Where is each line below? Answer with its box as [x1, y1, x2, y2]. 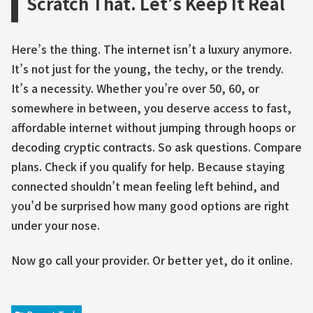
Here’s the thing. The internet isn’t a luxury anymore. [11, 40, 292, 57]
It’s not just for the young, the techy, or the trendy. [11, 59, 284, 77]
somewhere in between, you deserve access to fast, [11, 99, 291, 116]
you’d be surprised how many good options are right [11, 196, 289, 214]
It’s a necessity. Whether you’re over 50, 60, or [11, 79, 259, 96]
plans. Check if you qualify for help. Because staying [11, 157, 285, 175]
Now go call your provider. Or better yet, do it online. [11, 252, 293, 269]
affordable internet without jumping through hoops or [11, 118, 296, 136]
